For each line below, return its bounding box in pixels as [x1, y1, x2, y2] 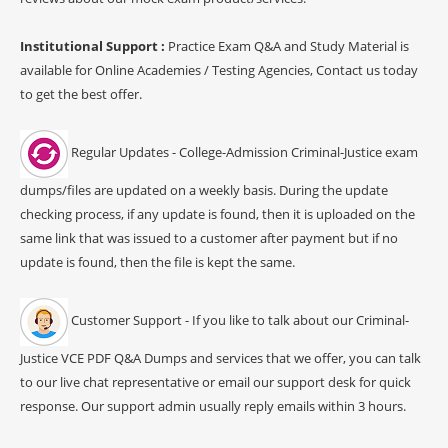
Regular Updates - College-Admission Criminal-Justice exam [68, 143, 418, 162]
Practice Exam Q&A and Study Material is [168, 36, 409, 55]
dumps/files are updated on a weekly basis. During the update [20, 180, 388, 199]
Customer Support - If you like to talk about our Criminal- [68, 311, 409, 330]
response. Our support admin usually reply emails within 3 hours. [20, 396, 406, 415]
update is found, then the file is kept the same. [20, 252, 295, 271]
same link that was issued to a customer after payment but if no [20, 228, 398, 247]
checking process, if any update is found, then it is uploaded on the [20, 204, 415, 223]
